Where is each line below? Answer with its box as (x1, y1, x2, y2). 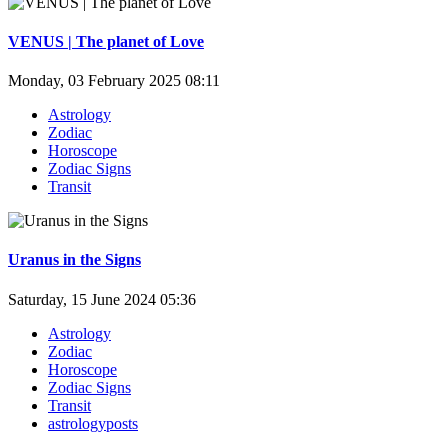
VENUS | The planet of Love (8, 32, 204, 50)
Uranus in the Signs (8, 251, 141, 269)
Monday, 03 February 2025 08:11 (8, 72, 220, 90)
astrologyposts (48, 414, 138, 432)
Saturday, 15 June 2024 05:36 (8, 290, 196, 308)
